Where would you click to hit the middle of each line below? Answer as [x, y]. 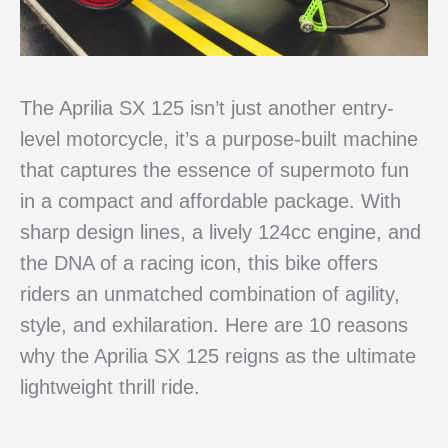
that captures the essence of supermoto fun [214, 169]
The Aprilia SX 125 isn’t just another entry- [207, 107]
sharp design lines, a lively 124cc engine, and [220, 231]
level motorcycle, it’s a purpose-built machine [219, 138]
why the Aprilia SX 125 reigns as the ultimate [218, 355]
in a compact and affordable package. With [210, 200]
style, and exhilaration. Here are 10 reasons [214, 324]
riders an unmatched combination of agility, [210, 293]
